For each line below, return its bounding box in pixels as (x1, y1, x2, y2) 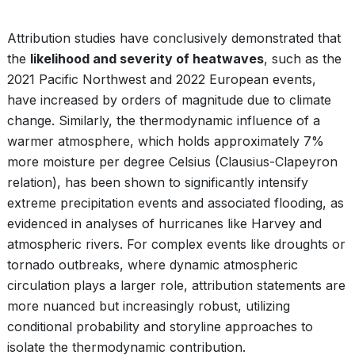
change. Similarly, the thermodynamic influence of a (7, 113, 320, 128)
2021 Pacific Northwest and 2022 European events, (7, 71, 316, 87)
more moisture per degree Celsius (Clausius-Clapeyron (7, 154, 338, 170)
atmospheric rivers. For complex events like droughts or (7, 236, 345, 252)
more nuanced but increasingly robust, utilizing (7, 298, 290, 314)
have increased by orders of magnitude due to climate (7, 92, 331, 108)
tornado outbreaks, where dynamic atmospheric (7, 257, 298, 273)
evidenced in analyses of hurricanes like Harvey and (7, 216, 322, 231)
